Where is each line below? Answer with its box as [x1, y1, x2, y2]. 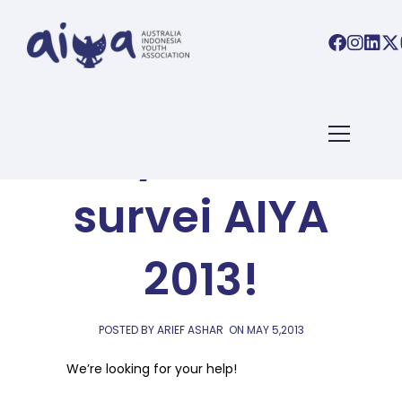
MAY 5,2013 [246, 322, 304, 337]
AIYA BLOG [173, 101, 229, 117]
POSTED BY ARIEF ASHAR [98, 322, 223, 337]
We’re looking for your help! [66, 360, 237, 378]
